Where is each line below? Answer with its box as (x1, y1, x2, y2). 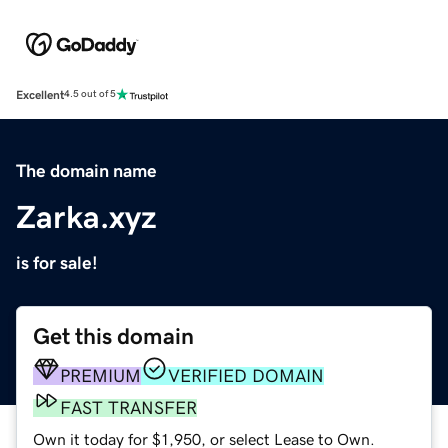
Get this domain (33, 324, 194, 348)
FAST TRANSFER (60, 398, 197, 417)
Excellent (16, 88, 64, 101)
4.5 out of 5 (64, 89, 116, 100)
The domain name (16, 161, 157, 180)
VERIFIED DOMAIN (168, 366, 324, 385)
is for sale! (16, 253, 98, 272)
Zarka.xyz (16, 200, 157, 233)
